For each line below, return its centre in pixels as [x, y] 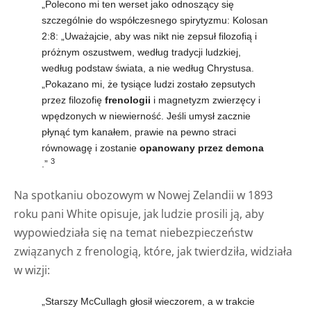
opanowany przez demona [202, 148]
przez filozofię [73, 100]
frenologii [128, 100]
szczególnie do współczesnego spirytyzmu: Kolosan [155, 20]
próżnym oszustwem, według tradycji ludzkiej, [141, 52]
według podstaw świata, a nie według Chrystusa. [148, 68]
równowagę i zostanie [91, 148]
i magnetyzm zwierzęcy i [205, 100]
